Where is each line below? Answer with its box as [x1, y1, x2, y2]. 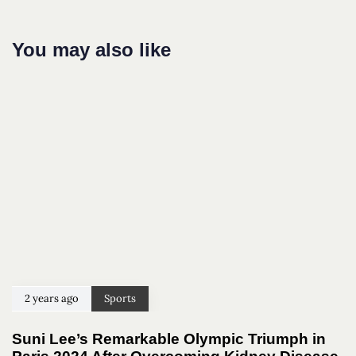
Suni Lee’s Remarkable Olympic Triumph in [12, 330, 326, 347]
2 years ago [25, 291, 79, 305]
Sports [104, 291, 136, 305]
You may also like [12, 39, 171, 61]
